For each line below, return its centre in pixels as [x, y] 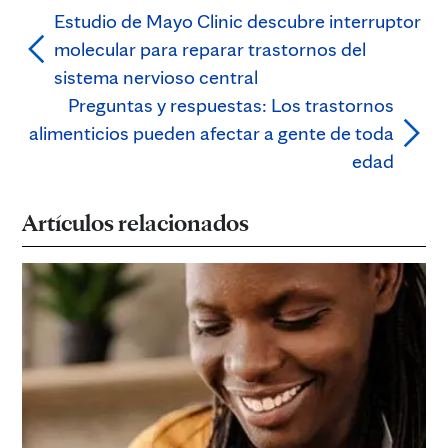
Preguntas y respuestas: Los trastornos [231, 104]
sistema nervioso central [156, 76]
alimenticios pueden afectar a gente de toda [211, 132]
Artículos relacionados [137, 222]
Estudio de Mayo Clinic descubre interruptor [237, 20]
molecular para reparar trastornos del [210, 48]
